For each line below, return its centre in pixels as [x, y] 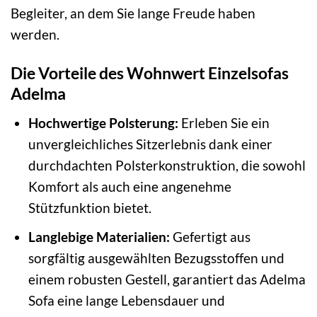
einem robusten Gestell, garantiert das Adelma [167, 279]
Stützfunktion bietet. [90, 207]
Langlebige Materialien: [99, 237]
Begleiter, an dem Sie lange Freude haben [133, 13]
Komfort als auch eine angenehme [129, 186]
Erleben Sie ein [224, 122]
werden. [35, 35]
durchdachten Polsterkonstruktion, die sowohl [167, 165]
